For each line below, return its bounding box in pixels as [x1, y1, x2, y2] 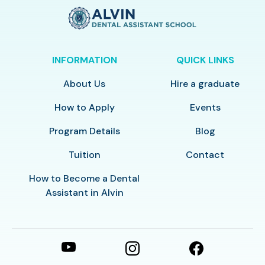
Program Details [49, 124, 120, 137]
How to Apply [54, 101, 115, 114]
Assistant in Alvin [45, 186, 124, 199]
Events [189, 101, 221, 114]
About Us [63, 77, 106, 90]
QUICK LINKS [176, 53, 234, 66]
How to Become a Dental [29, 172, 140, 185]
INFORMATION [51, 53, 117, 66]
